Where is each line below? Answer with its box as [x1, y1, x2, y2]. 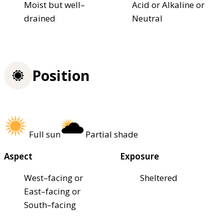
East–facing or [24, 185, 80, 197]
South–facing [24, 198, 76, 210]
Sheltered [140, 171, 177, 183]
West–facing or [24, 171, 83, 183]
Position [32, 66, 89, 85]
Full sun [29, 128, 60, 140]
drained [24, 12, 55, 24]
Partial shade [85, 128, 138, 140]
